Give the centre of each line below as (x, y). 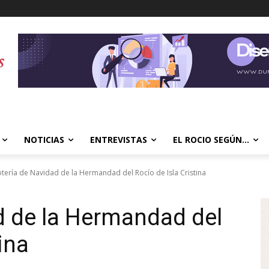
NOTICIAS (44, 140)
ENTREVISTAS (119, 140)
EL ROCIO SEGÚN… (211, 140)
